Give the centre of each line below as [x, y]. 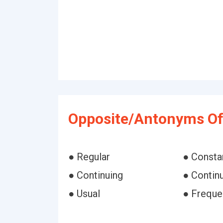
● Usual [84, 194]
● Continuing [96, 175]
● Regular [89, 157]
